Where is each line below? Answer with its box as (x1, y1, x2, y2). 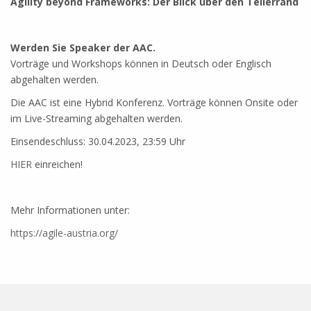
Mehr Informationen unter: (10, 203, 130, 217)
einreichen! (35, 158, 83, 171)
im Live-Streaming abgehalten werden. (10, 112, 183, 125)
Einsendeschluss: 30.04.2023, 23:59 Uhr (10, 135, 185, 148)
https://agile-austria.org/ (10, 226, 118, 239)
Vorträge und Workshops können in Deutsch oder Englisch (10, 57, 271, 70)
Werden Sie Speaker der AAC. (10, 41, 155, 54)
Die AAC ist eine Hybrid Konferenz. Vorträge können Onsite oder (10, 96, 298, 109)
